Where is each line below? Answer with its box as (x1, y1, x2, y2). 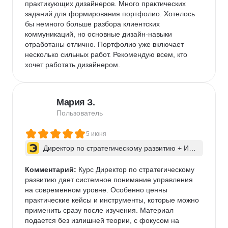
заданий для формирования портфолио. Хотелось (25, 10, 197, 18)
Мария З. (56, 97, 95, 107)
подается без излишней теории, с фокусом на (25, 216, 181, 224)
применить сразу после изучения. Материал (25, 206, 176, 214)
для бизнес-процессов (43, 154, 118, 162)
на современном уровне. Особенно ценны (25, 186, 169, 194)
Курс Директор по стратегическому (76, 165, 196, 174)
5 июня (86, 130, 106, 137)
